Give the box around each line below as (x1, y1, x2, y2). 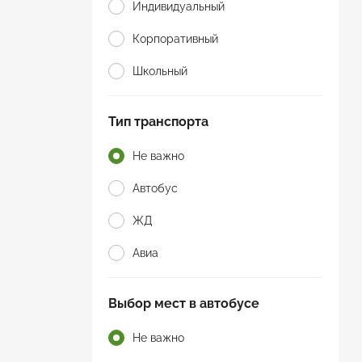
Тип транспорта (108, 113, 208, 129)
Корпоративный (133, 32, 218, 45)
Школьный (133, 64, 187, 78)
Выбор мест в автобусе (108, 295, 259, 311)
